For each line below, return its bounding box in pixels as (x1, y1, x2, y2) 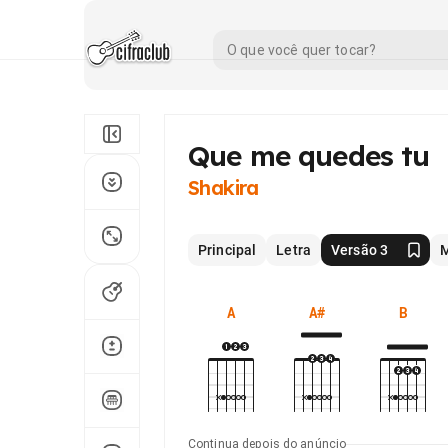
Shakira (188, 175, 259, 200)
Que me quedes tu (188, 138, 430, 173)
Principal (198, 242, 257, 258)
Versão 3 (330, 242, 389, 258)
